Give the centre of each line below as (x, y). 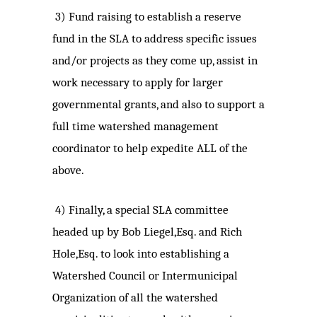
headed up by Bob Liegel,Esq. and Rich (147, 232)
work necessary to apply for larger (138, 83)
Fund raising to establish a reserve (155, 17)
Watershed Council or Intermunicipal (145, 276)
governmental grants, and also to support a (158, 105)
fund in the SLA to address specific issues (155, 39)
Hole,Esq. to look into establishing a (141, 254)
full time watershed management (136, 127)
